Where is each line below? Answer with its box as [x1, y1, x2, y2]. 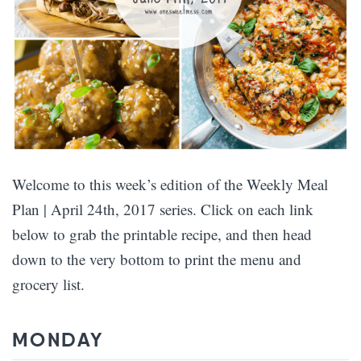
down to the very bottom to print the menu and [12, 249, 301, 269]
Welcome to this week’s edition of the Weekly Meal [12, 174, 328, 194]
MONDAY [12, 328, 104, 352]
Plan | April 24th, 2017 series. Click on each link [12, 199, 313, 219]
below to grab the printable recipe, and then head [12, 224, 312, 244]
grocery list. [12, 274, 85, 294]
